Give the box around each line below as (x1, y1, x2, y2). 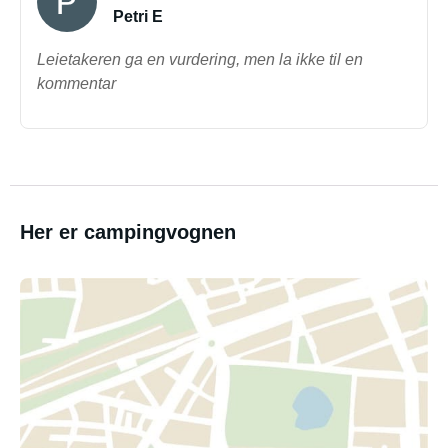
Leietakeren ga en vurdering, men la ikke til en (37, 51, 363, 68)
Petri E (113, 8, 163, 25)
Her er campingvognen (20, 221, 236, 243)
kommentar (37, 75, 116, 92)
